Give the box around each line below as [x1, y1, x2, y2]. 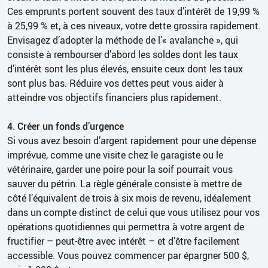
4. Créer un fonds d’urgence [7, 119, 124, 133]
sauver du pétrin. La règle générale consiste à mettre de [7, 176, 242, 190]
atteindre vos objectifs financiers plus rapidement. [7, 90, 221, 104]
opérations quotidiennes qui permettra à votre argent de [7, 220, 244, 233]
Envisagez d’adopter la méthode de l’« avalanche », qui [7, 33, 238, 47]
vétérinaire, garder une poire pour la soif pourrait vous [7, 162, 233, 176]
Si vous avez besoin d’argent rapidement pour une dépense [7, 133, 256, 147]
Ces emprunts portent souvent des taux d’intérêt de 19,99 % [7, 4, 260, 18]
